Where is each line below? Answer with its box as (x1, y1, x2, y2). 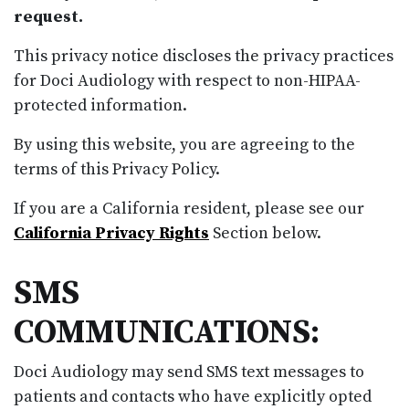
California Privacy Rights (14, 222, 209, 244)
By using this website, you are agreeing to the (14, 133, 355, 155)
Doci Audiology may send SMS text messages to (14, 361, 364, 383)
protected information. (14, 94, 191, 116)
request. (14, 5, 83, 27)
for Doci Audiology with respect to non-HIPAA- (14, 69, 361, 91)
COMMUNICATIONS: (14, 311, 327, 353)
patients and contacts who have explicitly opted (14, 385, 372, 407)
